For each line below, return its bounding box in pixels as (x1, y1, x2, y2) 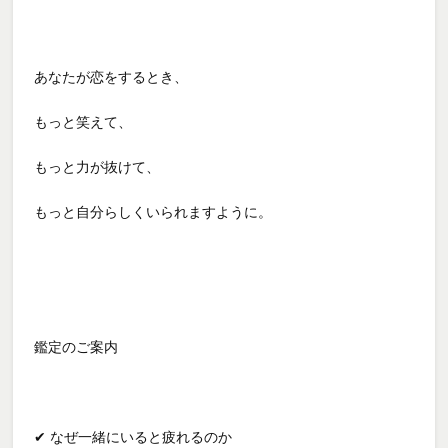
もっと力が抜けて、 (34, 158, 161, 175)
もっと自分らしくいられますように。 (34, 203, 273, 220)
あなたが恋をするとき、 (34, 68, 189, 85)
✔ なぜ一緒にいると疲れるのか (34, 428, 233, 445)
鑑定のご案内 (34, 338, 119, 355)
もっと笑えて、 (34, 113, 133, 130)
